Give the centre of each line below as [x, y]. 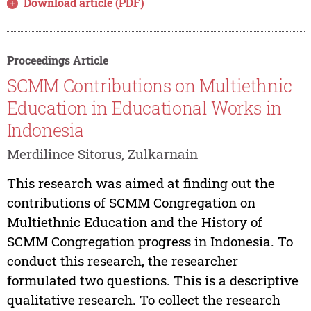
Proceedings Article [57, 60]
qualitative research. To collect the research [143, 300]
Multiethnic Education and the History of [134, 222]
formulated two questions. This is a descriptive [152, 280]
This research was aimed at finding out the [141, 183]
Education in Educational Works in [144, 108]
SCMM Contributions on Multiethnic [149, 86]
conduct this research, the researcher [122, 261]
